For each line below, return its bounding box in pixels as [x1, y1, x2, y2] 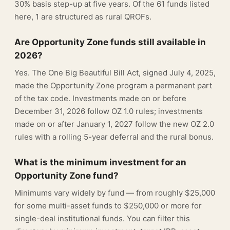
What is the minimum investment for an [14, 157, 186, 167]
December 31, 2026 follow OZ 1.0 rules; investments [14, 106, 203, 116]
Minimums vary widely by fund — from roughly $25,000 [14, 188, 215, 198]
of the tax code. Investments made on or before [14, 93, 186, 103]
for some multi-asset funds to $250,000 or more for [14, 201, 202, 210]
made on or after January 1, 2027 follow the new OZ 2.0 [14, 119, 214, 129]
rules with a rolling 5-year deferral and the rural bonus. [14, 132, 214, 142]
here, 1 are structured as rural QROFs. [14, 12, 151, 22]
